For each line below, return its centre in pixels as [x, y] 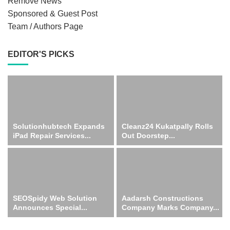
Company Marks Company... [170, 208]
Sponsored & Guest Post [53, 14]
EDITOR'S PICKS [41, 54]
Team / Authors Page [45, 26]
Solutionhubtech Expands [59, 126]
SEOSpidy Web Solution [55, 198]
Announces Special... [50, 208]
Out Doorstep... [148, 135]
